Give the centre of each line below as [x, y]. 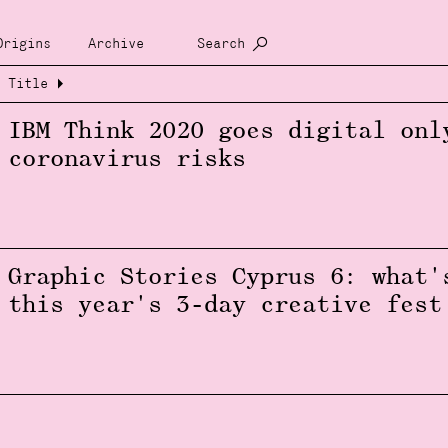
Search [221, 44]
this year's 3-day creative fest [224, 306]
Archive [116, 44]
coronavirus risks [126, 160]
